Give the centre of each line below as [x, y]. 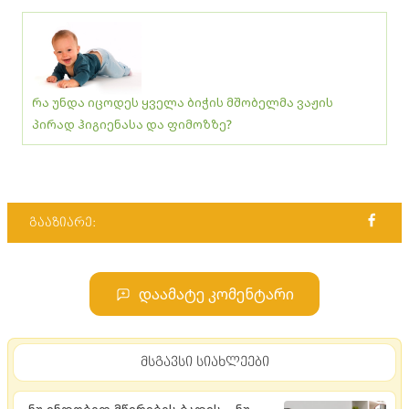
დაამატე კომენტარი [216, 294]
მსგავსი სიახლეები [204, 362]
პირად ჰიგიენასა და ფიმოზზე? [132, 125]
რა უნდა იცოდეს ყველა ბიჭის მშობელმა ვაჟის [183, 103]
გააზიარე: [63, 223]
